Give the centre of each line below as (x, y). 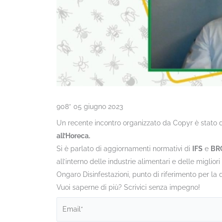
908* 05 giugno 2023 (90, 106)
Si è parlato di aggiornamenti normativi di (124, 148)
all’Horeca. (73, 136)
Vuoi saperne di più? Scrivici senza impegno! (128, 187)
